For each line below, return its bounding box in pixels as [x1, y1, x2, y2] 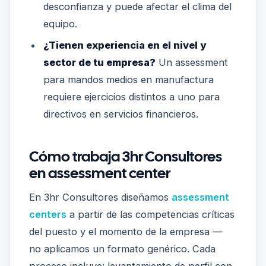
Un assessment [155, 56, 228, 69]
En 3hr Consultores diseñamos [29, 191, 172, 204]
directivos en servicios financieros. [43, 108, 198, 121]
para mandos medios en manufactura [43, 74, 214, 86]
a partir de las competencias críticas [66, 208, 235, 221]
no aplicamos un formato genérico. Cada [29, 243, 216, 255]
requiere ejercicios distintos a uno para [43, 91, 220, 103]
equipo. [43, 17, 77, 30]
